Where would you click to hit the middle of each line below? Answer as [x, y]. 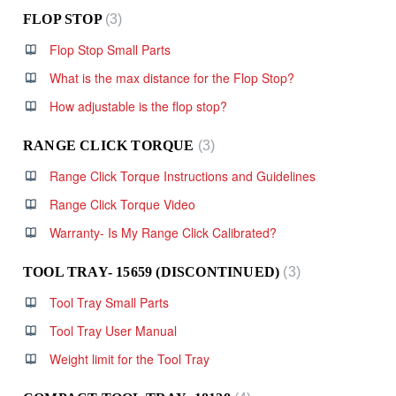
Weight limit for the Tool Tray [129, 359]
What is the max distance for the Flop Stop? [172, 78]
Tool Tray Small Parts [109, 302]
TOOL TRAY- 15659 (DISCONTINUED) [153, 272]
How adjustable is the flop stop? [138, 106]
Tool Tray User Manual [113, 331]
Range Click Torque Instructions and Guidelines [183, 176]
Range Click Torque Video [122, 204]
